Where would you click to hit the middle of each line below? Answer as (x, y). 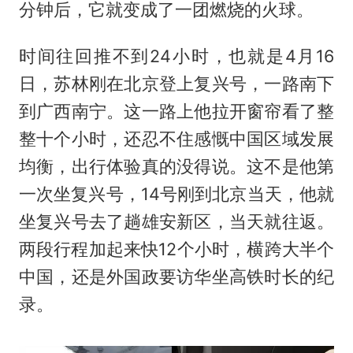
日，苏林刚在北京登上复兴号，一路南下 (176, 84)
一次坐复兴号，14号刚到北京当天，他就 (176, 194)
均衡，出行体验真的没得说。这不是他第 (176, 167)
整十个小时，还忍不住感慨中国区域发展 (176, 139)
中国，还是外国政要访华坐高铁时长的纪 (176, 277)
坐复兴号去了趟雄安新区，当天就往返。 (176, 222)
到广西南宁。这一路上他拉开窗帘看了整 (176, 111)
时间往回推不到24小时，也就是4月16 (176, 56)
